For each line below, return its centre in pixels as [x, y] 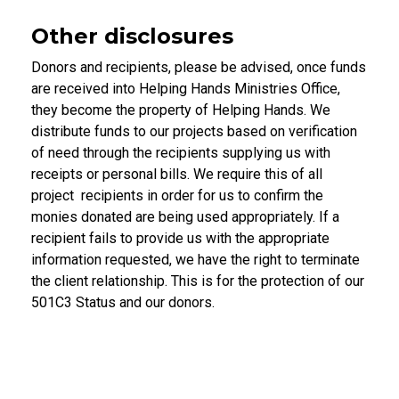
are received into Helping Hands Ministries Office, [186, 88]
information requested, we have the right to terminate [195, 259]
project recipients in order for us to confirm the [177, 195]
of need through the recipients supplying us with [181, 152]
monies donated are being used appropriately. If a [185, 216]
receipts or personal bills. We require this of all [177, 174]
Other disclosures [132, 36]
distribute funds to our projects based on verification [194, 131]
